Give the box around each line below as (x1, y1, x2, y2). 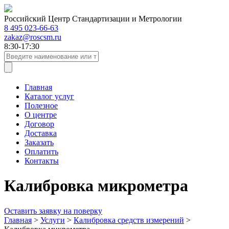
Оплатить (25, 147, 58, 156)
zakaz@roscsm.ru (4, 33, 61, 41)
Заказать (25, 138, 54, 147)
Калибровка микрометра (4, 176, 188, 195)
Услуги (40, 215, 65, 224)
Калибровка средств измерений (74, 215, 184, 224)
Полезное (25, 101, 58, 110)
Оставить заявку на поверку (4, 206, 102, 215)
